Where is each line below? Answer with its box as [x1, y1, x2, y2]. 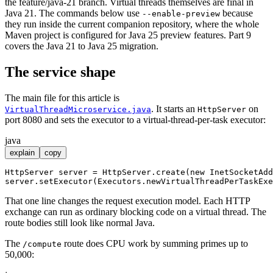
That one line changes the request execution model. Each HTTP [5, 195, 250, 206]
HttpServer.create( [97, 167, 190, 177]
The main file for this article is [5, 92, 119, 103]
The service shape [5, 63, 116, 80]
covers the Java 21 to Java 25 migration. [5, 40, 158, 51]
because [220, 7, 253, 18]
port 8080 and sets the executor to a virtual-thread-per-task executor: [5, 114, 266, 125]
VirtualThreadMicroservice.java [5, 104, 151, 114]
